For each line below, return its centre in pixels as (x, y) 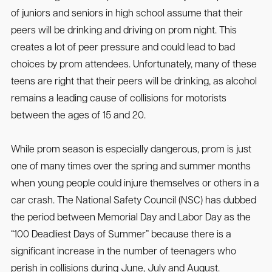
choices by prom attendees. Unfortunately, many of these (134, 65)
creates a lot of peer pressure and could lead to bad (123, 48)
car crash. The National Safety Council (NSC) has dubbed (133, 201)
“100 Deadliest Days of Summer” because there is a (121, 235)
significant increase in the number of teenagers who (123, 252)
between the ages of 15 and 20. (78, 116)
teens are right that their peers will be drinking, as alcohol (134, 82)
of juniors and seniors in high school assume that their (127, 14)
